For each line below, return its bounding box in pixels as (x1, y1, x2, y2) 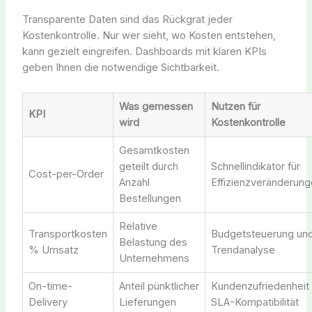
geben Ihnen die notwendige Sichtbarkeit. (22, 61, 219, 75)
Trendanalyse (210, 243, 275, 256)
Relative (118, 219, 157, 233)
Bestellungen (118, 192, 181, 205)
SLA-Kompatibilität (210, 295, 299, 309)
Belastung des (118, 235, 187, 249)
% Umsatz (28, 243, 79, 256)
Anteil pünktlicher (118, 279, 199, 292)
